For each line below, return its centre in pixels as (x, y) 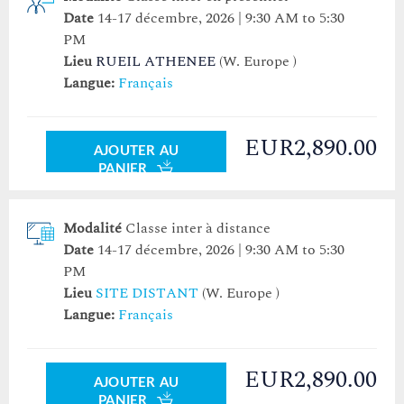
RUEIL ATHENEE (156, 62)
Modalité (92, 229)
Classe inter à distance (198, 229)
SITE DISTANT (147, 294)
